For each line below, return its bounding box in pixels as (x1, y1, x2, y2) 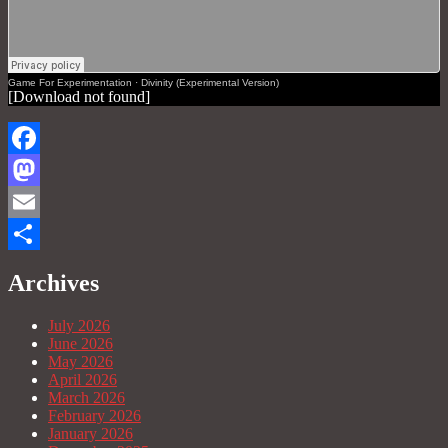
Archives (8, 270, 99, 297)
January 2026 (48, 425, 133, 443)
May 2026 (48, 353, 113, 371)
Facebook (8, 161, 70, 179)
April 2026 (48, 371, 117, 389)
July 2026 (48, 317, 110, 335)
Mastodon (8, 193, 71, 211)
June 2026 (48, 335, 113, 353)
